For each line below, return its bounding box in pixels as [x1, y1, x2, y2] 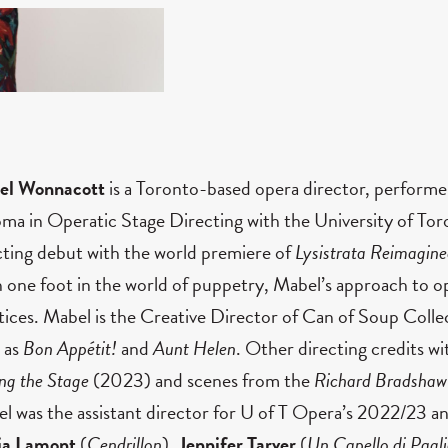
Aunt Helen [153, 332, 236, 363]
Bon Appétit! [23, 332, 117, 363]
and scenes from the [155, 364, 314, 395]
